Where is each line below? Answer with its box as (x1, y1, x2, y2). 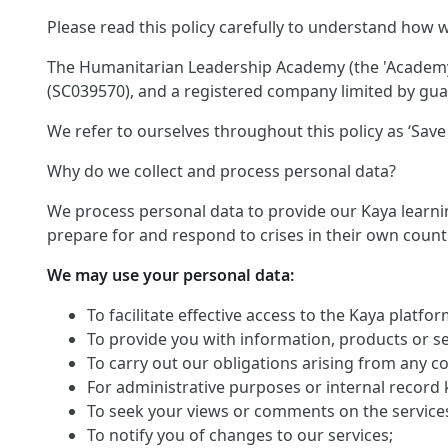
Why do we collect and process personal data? (47, 160, 396, 182)
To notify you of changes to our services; (87, 424, 393, 446)
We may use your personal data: (47, 264, 294, 286)
